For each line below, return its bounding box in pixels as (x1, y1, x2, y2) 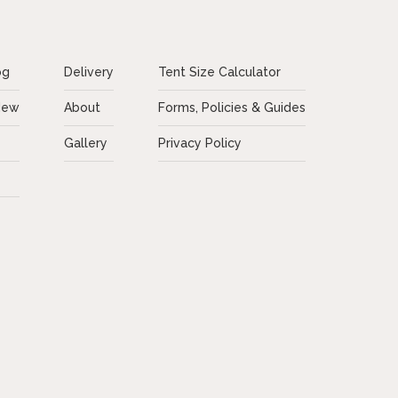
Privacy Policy (158, 136, 243, 150)
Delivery (64, 65, 115, 79)
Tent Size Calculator (158, 65, 282, 79)
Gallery (64, 136, 108, 150)
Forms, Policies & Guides (158, 100, 306, 115)
